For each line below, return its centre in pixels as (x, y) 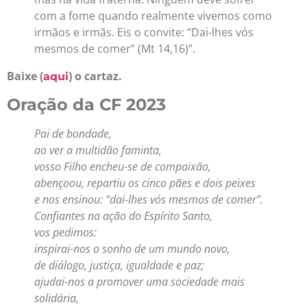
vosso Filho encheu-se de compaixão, (123, 166)
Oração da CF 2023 (86, 104)
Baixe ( (25, 76)
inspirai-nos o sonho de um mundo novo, (132, 248)
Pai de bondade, (73, 133)
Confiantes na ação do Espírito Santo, (123, 216)
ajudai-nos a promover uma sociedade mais (139, 281)
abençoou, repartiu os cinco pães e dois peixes (145, 183)
